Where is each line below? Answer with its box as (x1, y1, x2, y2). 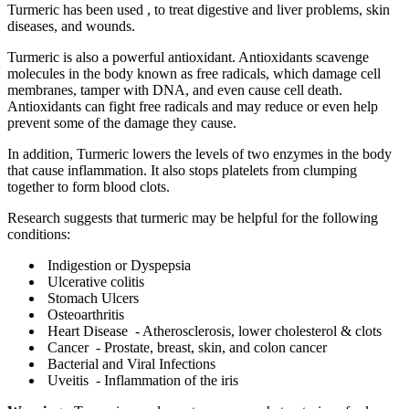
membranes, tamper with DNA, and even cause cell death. (7, 81, 342, 98)
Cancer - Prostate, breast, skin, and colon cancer (44, 339, 330, 355)
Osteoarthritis (44, 306, 131, 322)
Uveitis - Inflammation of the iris (44, 372, 238, 388)
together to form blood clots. (7, 178, 170, 194)
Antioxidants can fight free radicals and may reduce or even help (7, 98, 378, 114)
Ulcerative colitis (44, 273, 152, 289)
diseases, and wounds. (7, 17, 135, 34)
